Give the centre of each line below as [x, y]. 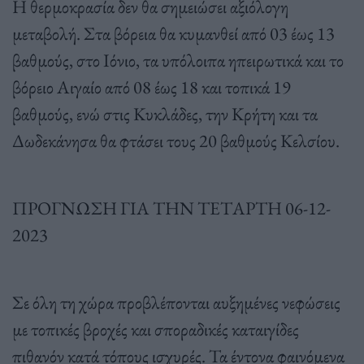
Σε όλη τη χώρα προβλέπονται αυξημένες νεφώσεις [176, 302]
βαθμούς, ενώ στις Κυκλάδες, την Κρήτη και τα [165, 113]
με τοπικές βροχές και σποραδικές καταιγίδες [156, 329]
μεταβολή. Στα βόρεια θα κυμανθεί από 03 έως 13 [173, 33]
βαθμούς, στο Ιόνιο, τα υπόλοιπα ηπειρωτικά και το [178, 60]
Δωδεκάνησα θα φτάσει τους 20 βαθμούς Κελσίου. [176, 140]
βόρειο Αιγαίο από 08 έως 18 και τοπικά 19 [152, 87]
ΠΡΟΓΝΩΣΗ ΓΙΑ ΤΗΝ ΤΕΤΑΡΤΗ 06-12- [171, 208]
